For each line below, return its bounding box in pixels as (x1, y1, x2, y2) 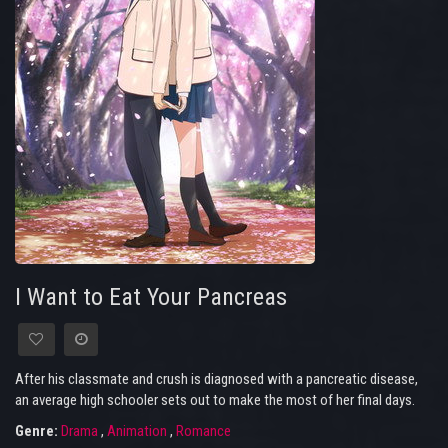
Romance (176, 422, 231, 441)
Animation (107, 422, 167, 441)
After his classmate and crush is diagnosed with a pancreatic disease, (15, 370, 418, 389)
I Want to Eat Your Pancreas (15, 283, 287, 312)
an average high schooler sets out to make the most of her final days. (15, 391, 415, 410)
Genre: (15, 422, 61, 441)
